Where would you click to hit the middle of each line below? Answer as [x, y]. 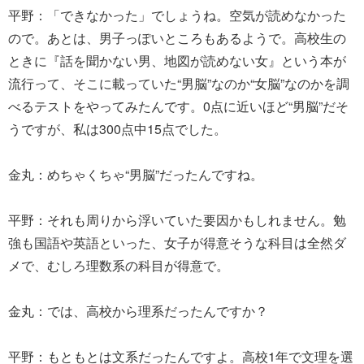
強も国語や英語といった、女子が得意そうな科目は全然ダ [177, 242]
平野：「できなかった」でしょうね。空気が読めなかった [177, 15]
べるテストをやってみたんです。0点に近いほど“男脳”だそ [178, 106]
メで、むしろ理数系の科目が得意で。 [119, 265]
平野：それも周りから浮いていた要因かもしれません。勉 [177, 219]
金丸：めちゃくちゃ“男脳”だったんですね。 [136, 174]
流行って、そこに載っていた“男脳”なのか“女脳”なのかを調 [179, 83]
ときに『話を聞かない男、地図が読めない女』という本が [177, 60]
